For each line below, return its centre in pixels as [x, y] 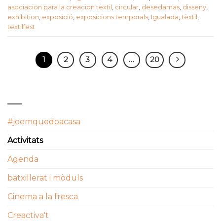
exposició [57, 17]
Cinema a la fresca [43, 197]
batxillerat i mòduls [45, 178]
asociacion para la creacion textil [60, 7]
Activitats [25, 141]
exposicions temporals [112, 17]
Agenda [23, 159]
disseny [194, 7]
